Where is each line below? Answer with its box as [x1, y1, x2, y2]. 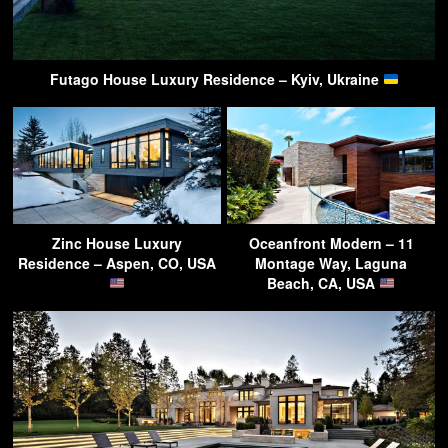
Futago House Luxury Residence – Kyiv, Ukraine [49, 68, 383, 89]
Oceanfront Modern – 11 [248, 232, 414, 253]
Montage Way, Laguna [255, 252, 407, 273]
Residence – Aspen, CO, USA [18, 252, 216, 273]
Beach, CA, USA [267, 272, 380, 293]
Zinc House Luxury [52, 232, 182, 253]
